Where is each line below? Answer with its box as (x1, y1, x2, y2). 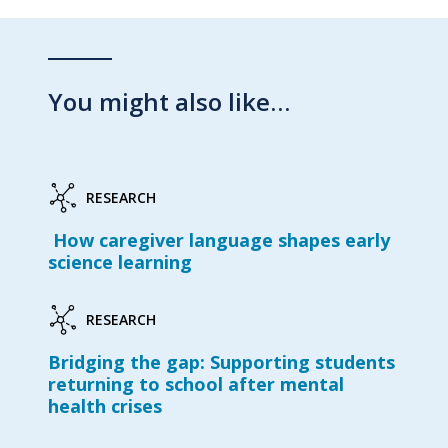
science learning (48, 249, 197, 274)
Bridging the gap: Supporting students (48, 349, 395, 374)
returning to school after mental (48, 371, 344, 396)
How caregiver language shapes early (48, 227, 390, 252)
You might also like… (48, 84, 290, 118)
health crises (48, 393, 162, 418)
